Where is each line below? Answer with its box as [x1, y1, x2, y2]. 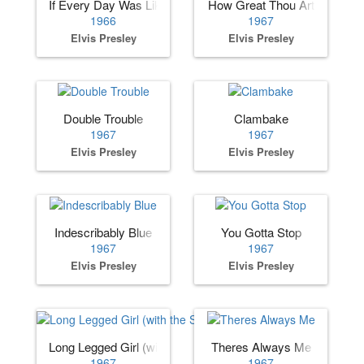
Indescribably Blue [54, 223, 152, 241]
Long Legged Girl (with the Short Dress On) [49, 337, 278, 355]
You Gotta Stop [220, 223, 301, 241]
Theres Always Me [210, 337, 311, 355]
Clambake [233, 110, 288, 128]
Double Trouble [63, 110, 143, 128]
